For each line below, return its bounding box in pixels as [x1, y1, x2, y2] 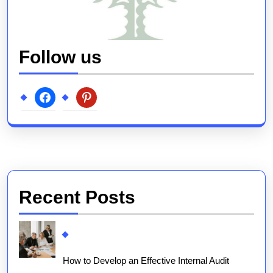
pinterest [76, 91, 110, 102]
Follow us [19, 47, 102, 68]
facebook [34, 91, 71, 102]
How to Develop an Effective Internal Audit [63, 255, 229, 266]
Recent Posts [19, 187, 135, 208]
